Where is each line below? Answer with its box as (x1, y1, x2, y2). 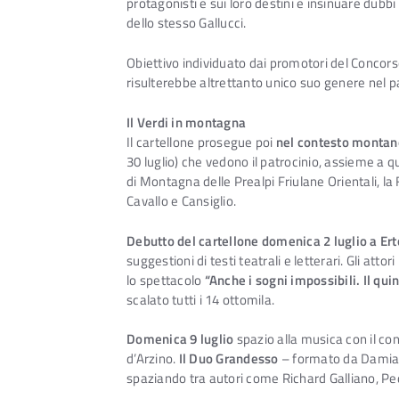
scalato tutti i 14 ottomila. (126, 289, 274, 310)
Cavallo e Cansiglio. (126, 190, 236, 211)
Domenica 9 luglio (126, 329, 234, 350)
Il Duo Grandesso (178, 348, 279, 370)
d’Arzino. (126, 348, 179, 370)
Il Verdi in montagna (126, 111, 246, 133)
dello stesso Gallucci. (126, 12, 247, 34)
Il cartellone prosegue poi (126, 131, 276, 152)
